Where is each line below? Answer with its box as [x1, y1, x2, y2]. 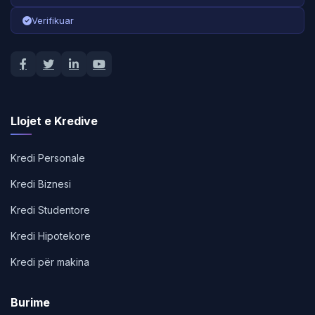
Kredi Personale [11, 152, 85, 164]
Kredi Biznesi [11, 178, 71, 190]
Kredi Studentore [11, 204, 90, 216]
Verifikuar [32, 15, 74, 26]
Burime [11, 295, 50, 309]
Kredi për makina [11, 256, 89, 268]
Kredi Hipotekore [11, 230, 91, 242]
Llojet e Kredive [11, 114, 98, 128]
